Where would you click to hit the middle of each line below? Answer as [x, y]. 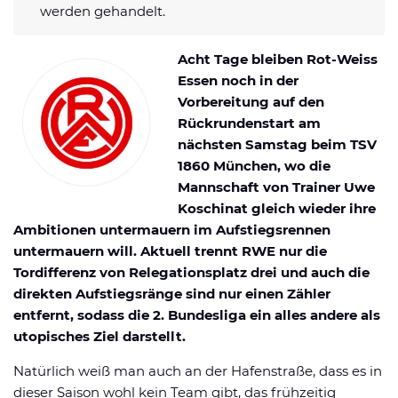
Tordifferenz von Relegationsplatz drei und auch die [191, 272]
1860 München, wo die [254, 165]
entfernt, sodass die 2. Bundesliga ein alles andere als [197, 314]
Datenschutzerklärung [83, 12]
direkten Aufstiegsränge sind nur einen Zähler [172, 293]
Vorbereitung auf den [251, 101]
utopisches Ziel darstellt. [101, 336]
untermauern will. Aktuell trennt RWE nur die [170, 251]
